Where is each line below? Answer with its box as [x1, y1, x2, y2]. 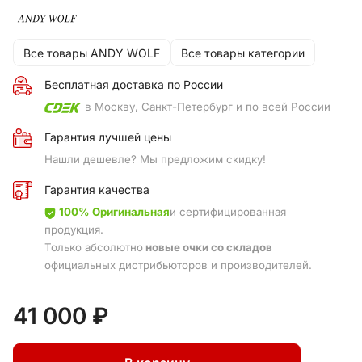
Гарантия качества [44, 183, 149, 197]
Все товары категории [181, 45, 305, 60]
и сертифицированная [170, 205, 286, 219]
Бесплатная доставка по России [44, 78, 223, 92]
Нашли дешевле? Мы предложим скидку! [44, 153, 266, 166]
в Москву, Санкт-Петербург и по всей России [82, 100, 330, 114]
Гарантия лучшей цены [44, 130, 171, 145]
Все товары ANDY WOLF [23, 45, 160, 60]
